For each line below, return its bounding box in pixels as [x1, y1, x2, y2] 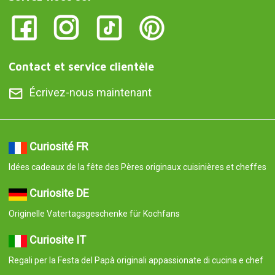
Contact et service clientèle [8, 60, 154, 74]
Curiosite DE [29, 187, 89, 200]
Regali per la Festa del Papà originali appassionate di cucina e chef [8, 255, 263, 266]
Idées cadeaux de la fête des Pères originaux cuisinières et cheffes [8, 162, 266, 172]
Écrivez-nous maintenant [29, 86, 152, 99]
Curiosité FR [29, 140, 88, 153]
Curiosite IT [29, 233, 86, 247]
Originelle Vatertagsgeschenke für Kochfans [8, 209, 180, 219]
